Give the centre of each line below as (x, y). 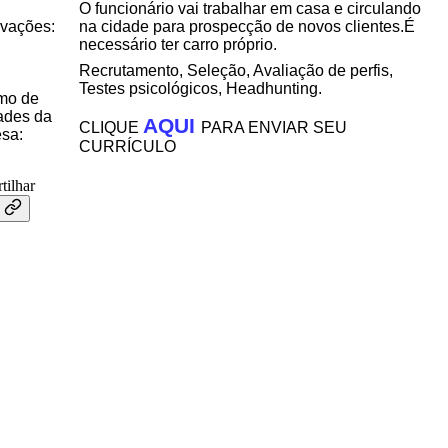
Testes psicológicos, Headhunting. (200, 88)
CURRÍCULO (127, 146)
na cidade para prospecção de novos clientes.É (247, 26)
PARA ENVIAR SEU (274, 127)
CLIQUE (111, 127)
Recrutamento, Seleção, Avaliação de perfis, (236, 70)
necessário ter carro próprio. (178, 44)
